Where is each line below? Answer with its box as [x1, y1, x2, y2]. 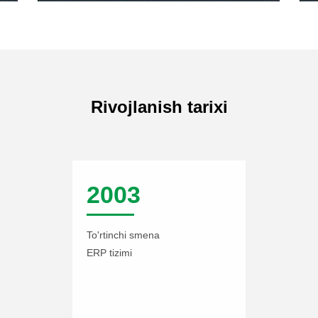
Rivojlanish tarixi [90, 97, 228, 117]
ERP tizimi [87, 247, 132, 259]
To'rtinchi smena [87, 229, 160, 241]
